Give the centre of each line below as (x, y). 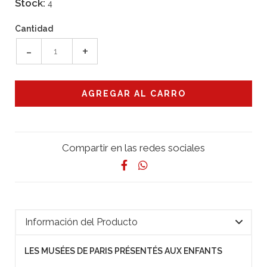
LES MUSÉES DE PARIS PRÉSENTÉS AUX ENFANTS (123, 251)
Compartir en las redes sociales (133, 148)
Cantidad (34, 28)
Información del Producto (81, 222)
